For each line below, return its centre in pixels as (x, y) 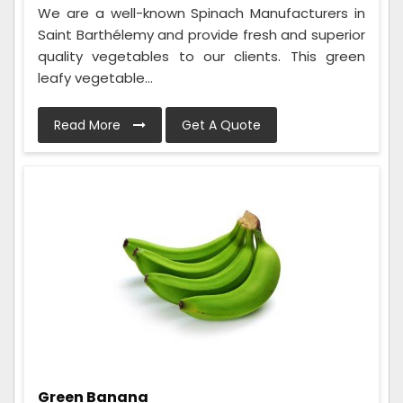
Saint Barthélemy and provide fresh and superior (201, 34)
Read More (89, 125)
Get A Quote (221, 125)
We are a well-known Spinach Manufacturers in (201, 13)
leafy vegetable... (95, 77)
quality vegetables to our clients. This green (201, 56)
